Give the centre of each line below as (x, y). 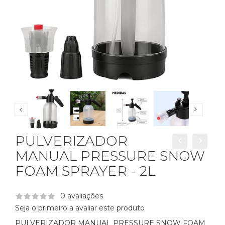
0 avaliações (82, 196)
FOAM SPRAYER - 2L (85, 171)
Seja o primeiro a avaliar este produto (80, 208)
